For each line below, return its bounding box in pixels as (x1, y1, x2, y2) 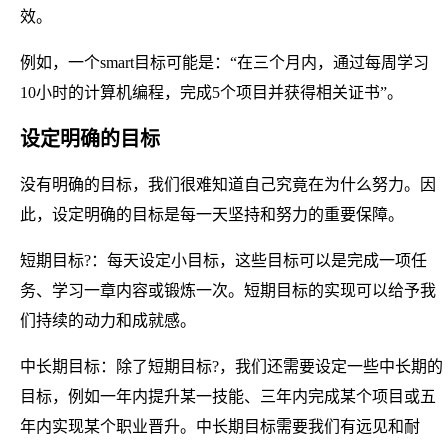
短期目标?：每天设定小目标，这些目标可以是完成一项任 (20, 251, 427, 269)
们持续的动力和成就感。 (20, 311, 196, 329)
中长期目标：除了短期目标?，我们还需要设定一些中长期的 (20, 357, 443, 375)
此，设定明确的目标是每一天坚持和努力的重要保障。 (20, 205, 404, 223)
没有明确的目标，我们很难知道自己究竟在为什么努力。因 (20, 175, 436, 193)
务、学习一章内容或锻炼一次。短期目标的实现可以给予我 (20, 281, 436, 299)
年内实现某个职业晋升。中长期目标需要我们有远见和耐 (20, 417, 420, 435)
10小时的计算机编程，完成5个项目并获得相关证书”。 (20, 83, 403, 101)
